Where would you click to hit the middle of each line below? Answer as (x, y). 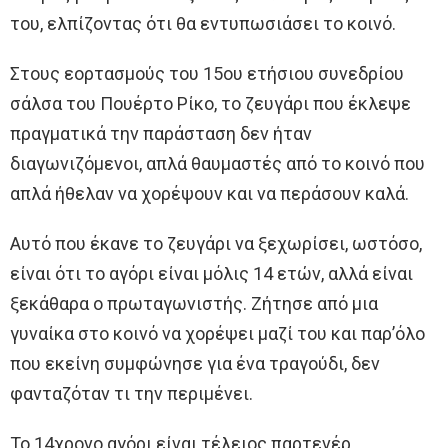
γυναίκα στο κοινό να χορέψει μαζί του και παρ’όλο (217, 333)
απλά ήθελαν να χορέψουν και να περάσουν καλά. (209, 193)
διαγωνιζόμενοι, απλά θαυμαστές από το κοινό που (217, 163)
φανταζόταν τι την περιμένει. (131, 393)
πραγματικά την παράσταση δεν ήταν (161, 133)
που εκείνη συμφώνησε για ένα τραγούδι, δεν (195, 363)
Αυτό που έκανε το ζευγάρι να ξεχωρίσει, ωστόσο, (216, 243)
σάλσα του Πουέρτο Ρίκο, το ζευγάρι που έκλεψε (210, 103)
